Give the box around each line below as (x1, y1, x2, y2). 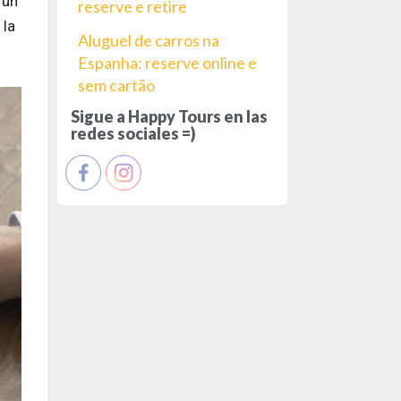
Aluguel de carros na (77, 30, 219, 51)
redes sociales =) (70, 124, 196, 144)
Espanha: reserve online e (77, 53, 257, 73)
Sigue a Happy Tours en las (70, 107, 268, 127)
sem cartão (77, 75, 155, 96)
